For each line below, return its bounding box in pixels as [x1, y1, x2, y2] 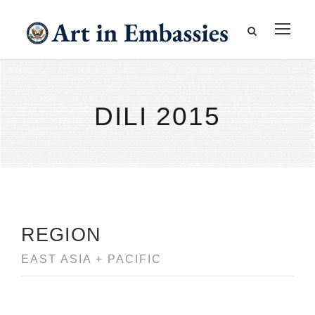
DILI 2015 [94, 101, 221, 131]
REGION [21, 224, 101, 245]
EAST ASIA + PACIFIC [21, 252, 162, 265]
